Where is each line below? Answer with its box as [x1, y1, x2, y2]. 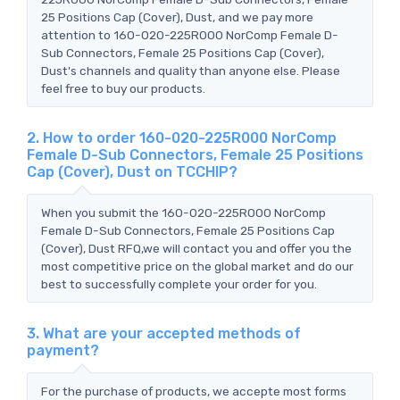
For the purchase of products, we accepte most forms [41, 383, 346, 398]
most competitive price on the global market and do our [41, 258, 354, 273]
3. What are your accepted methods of [27, 324, 301, 342]
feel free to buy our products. [41, 80, 205, 96]
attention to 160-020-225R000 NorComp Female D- [41, 27, 338, 42]
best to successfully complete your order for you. [41, 276, 317, 291]
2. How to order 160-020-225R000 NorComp [27, 129, 337, 146]
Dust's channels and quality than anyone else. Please [41, 62, 340, 78]
